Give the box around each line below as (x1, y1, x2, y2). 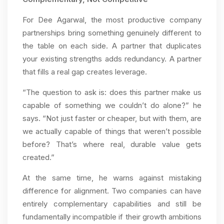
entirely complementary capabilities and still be (22, 199, 201, 209)
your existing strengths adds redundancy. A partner (22, 54, 201, 64)
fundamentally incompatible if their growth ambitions (22, 212, 201, 222)
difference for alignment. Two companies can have (22, 186, 201, 196)
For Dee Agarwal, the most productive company (22, 15, 201, 25)
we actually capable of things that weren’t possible (22, 126, 201, 136)
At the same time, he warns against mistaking (22, 173, 201, 183)
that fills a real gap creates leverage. (22, 67, 147, 77)
